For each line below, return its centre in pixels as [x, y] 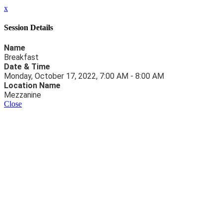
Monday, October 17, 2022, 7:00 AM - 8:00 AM [84, 76]
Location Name [32, 85]
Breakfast [21, 57]
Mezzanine [23, 95]
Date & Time [27, 66]
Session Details [28, 28]
